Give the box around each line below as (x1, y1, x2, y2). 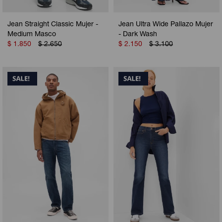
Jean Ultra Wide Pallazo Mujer (118, 21, 213, 28)
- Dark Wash (118, 31, 157, 38)
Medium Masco (7, 31, 56, 38)
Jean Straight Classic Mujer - (7, 21, 98, 28)
